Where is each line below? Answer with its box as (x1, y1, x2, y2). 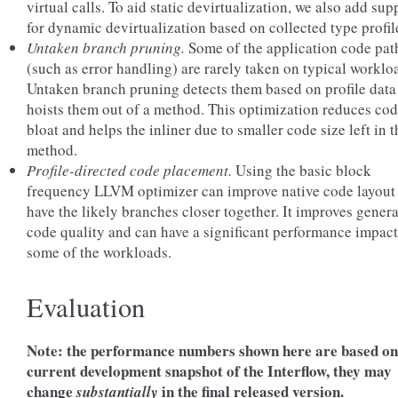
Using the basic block (232, 160, 371, 180)
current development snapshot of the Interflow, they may (27, 360, 392, 382)
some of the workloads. (27, 242, 171, 262)
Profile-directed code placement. (27, 160, 232, 180)
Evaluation (27, 289, 145, 325)
